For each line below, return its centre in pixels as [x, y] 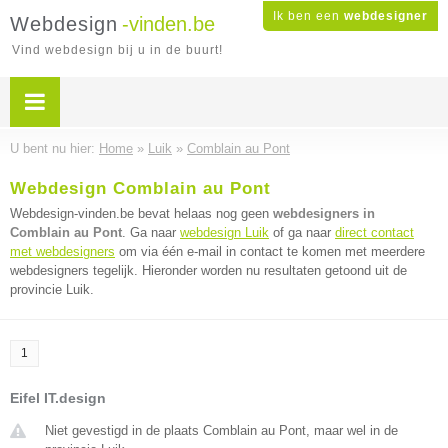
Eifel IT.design [58, 398]
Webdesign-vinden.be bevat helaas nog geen [141, 213]
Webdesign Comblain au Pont [140, 188]
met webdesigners [62, 251]
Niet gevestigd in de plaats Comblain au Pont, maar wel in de [221, 430]
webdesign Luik [224, 232]
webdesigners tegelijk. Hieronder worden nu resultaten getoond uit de [208, 270]
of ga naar [302, 232]
